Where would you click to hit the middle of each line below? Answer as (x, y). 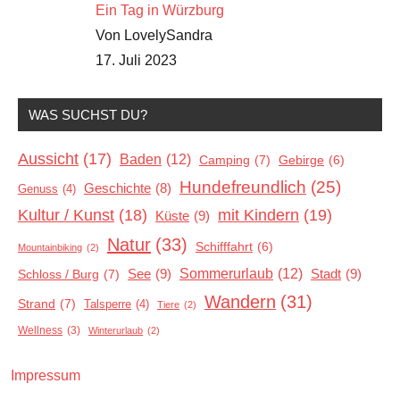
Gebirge (301, 159)
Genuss (38, 189)
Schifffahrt (224, 246)
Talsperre (108, 304)
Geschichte (117, 188)
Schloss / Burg (58, 274)
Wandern (240, 301)
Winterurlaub (116, 330)
